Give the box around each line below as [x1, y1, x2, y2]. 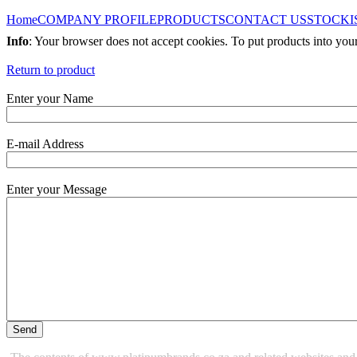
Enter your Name [6, 92, 93, 105]
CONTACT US [226, 13, 307, 26]
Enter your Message [6, 182, 107, 196]
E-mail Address [6, 137, 84, 151]
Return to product [6, 63, 95, 76]
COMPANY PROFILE [37, 13, 157, 26]
